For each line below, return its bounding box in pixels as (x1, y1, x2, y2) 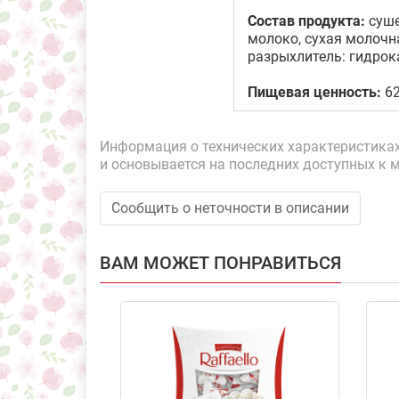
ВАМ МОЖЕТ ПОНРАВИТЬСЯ (100, 252, 341, 273)
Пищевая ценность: (248, 84, 381, 101)
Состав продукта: (248, 12, 365, 29)
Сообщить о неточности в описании (111, 199, 349, 216)
